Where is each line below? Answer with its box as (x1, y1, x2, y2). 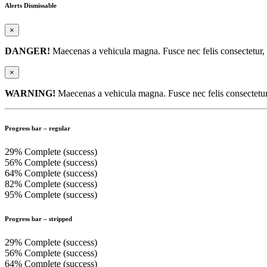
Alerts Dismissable (5, 2, 57, 10)
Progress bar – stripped (5, 215, 72, 223)
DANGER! (5, 46, 50, 57)
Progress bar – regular (5, 125, 70, 132)
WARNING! (5, 88, 55, 99)
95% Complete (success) (5, 190, 97, 200)
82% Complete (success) (5, 179, 97, 190)
